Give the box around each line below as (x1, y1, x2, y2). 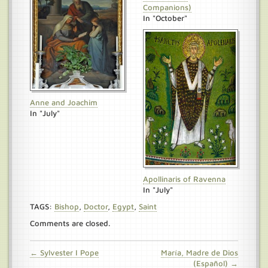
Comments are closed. (30, 218, 110, 228)
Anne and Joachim (30, 98, 98, 107)
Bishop (54, 202, 79, 211)
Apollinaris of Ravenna (143, 174, 226, 184)
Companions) (143, 2, 191, 12)
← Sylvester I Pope (30, 248, 99, 257)
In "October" (143, 13, 187, 23)
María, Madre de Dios (161, 248, 238, 257)
